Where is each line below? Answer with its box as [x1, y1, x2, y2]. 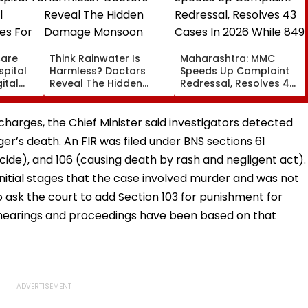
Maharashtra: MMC [180, 51, 275, 65]
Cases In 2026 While [180, 88, 280, 102]
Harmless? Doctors [49, 63, 146, 78]
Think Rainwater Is [49, 51, 140, 65]
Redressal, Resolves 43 [180, 76, 296, 90]
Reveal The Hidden [49, 76, 142, 90]
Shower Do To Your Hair [49, 100, 167, 115]
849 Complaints [180, 100, 261, 115]
